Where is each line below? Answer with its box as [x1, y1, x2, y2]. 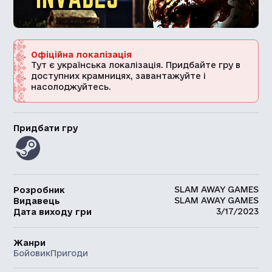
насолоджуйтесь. [31, 81, 112, 92]
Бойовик [13, 248, 51, 258]
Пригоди [50, 248, 89, 258]
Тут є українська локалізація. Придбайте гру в [31, 59, 241, 70]
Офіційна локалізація [31, 49, 132, 59]
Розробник [13, 185, 66, 195]
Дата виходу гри [13, 206, 92, 217]
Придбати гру [13, 123, 79, 133]
